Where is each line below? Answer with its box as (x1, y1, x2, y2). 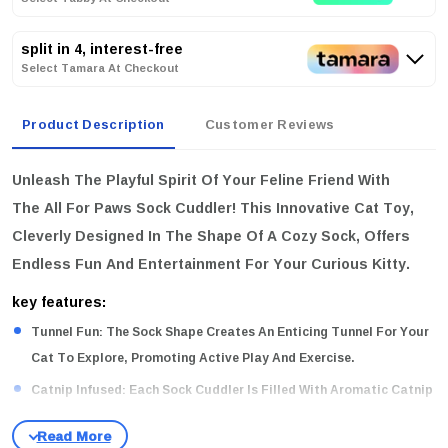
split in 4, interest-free (21, 34, 183, 62)
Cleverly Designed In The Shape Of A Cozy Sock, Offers (12, 221, 410, 249)
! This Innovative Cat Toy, (232, 193, 414, 221)
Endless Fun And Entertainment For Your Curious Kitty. (12, 249, 410, 277)
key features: (12, 288, 106, 316)
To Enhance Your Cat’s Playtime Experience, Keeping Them (31, 404, 394, 428)
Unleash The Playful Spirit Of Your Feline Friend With (12, 165, 390, 193)
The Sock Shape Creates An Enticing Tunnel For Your (103, 320, 430, 344)
